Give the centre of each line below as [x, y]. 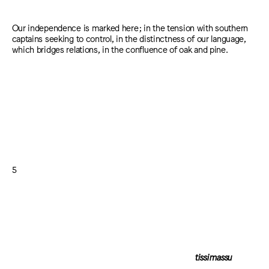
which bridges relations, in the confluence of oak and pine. [120, 49]
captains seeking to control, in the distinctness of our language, [129, 38]
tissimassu [122, 257]
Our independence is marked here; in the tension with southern [130, 27]
